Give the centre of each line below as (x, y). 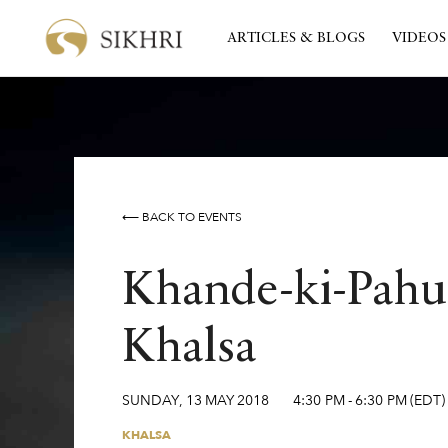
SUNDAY (150, 400)
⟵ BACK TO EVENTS (182, 216)
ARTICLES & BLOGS (296, 38)
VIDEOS (418, 38)
